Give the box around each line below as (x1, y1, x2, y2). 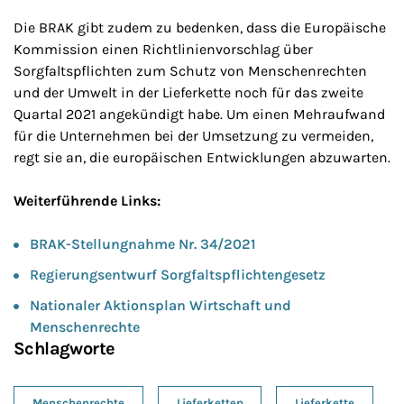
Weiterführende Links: (14, 192, 161, 209)
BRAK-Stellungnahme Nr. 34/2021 (30, 235, 256, 252)
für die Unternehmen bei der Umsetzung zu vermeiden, (14, 127, 373, 144)
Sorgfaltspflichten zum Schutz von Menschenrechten (14, 62, 367, 79)
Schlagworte (14, 338, 115, 359)
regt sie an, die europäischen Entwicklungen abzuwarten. (14, 149, 390, 166)
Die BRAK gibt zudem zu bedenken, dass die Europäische (14, 19, 386, 36)
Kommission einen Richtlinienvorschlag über (14, 41, 313, 58)
